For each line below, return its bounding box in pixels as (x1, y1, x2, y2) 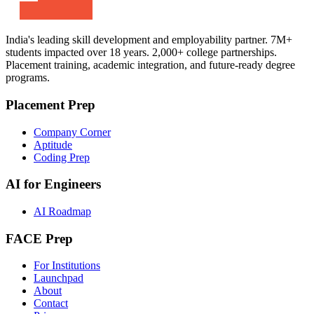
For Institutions (34, 259, 100, 272)
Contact (34, 297, 68, 310)
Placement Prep (6, 97, 95, 112)
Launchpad (34, 272, 83, 285)
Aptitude (34, 138, 72, 151)
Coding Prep (34, 151, 90, 163)
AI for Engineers (6, 177, 101, 192)
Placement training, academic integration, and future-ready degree (6, 59, 295, 71)
